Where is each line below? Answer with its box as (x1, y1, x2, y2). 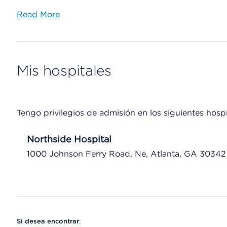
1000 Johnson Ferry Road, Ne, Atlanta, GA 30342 (26, 149, 226, 159)
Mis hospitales (16, 62, 111, 79)
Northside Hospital (26, 134, 111, 144)
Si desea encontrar (16, 217, 79, 225)
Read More (16, 10, 60, 19)
